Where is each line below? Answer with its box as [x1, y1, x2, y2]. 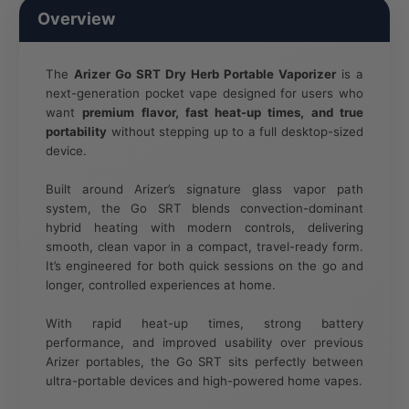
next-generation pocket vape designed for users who [46, 86, 363, 101]
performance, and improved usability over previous [46, 335, 363, 351]
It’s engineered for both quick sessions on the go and [46, 258, 363, 274]
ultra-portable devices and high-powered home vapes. [46, 373, 363, 389]
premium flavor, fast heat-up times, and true [82, 105, 363, 121]
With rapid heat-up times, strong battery [46, 316, 363, 331]
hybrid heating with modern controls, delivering [46, 220, 363, 236]
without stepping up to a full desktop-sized [107, 124, 363, 140]
